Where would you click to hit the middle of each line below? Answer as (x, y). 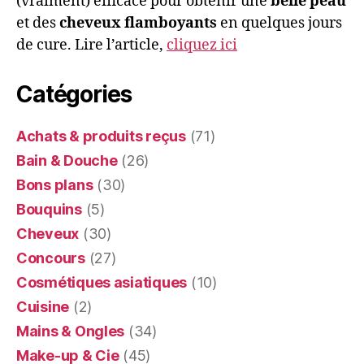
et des (38, 23)
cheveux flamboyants (138, 23)
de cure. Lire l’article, (91, 45)
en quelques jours (279, 23)
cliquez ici (202, 45)
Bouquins (49, 209)
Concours (51, 258)
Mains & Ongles (71, 331)
